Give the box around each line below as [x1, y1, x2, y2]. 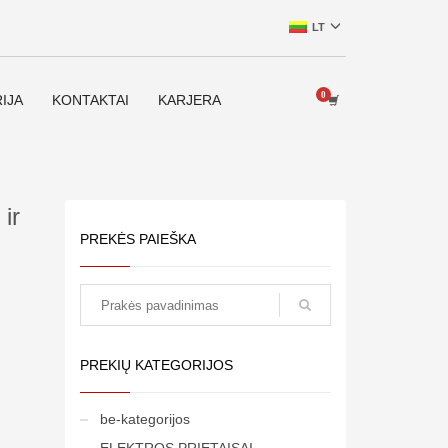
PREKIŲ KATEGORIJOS [79, 357, 233, 373]
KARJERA [158, 92, 221, 108]
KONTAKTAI [52, 92, 129, 108]
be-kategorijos [99, 411, 190, 427]
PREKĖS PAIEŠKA [79, 231, 196, 247]
